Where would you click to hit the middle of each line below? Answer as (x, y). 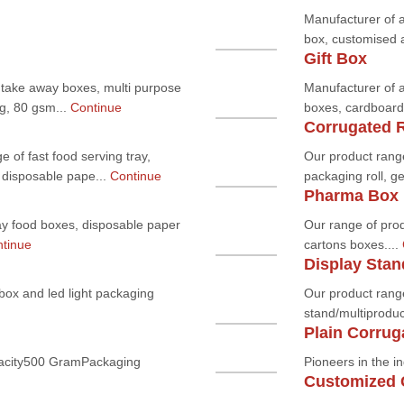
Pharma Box (351, 196)
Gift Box (335, 59)
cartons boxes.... (353, 244)
